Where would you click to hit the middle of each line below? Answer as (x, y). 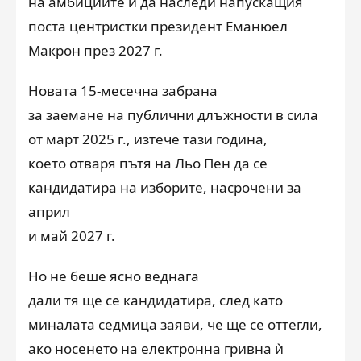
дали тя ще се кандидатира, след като (156, 300)
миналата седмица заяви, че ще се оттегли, (175, 324)
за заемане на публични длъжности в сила (173, 114)
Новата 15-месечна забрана (123, 90)
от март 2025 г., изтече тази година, (148, 139)
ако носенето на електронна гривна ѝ (156, 348)
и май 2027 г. (72, 235)
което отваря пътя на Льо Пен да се (148, 163)
